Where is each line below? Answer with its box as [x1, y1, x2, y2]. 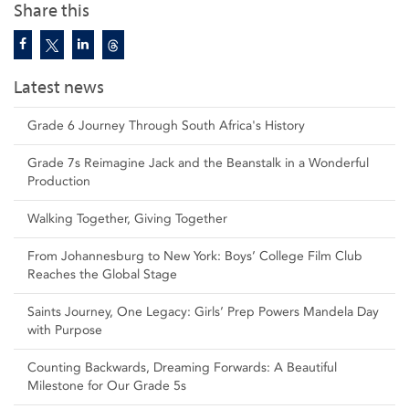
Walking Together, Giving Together [27, 210, 227, 226]
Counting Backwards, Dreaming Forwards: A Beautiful [27, 359, 337, 375]
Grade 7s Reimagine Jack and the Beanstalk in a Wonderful [27, 154, 369, 171]
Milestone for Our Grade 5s [27, 377, 186, 393]
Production [27, 173, 90, 189]
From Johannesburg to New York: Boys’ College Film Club [27, 247, 362, 264]
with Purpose [27, 321, 102, 338]
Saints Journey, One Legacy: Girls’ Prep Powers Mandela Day [27, 303, 379, 320]
